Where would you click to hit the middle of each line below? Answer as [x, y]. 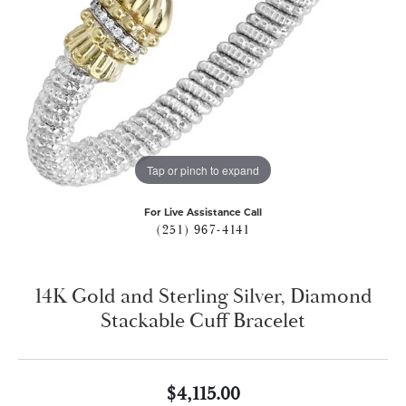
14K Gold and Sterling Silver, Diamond [203, 297]
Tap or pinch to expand [203, 169]
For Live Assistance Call [203, 213]
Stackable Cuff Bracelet [203, 321]
